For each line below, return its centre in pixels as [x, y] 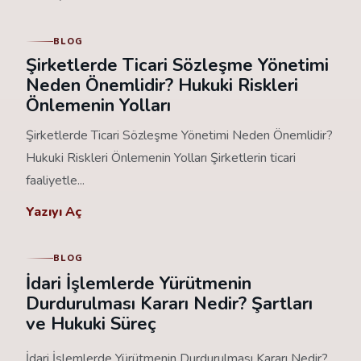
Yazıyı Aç [54, 212]
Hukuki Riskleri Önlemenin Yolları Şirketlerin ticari [161, 158]
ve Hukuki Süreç [91, 324]
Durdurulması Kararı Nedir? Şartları [169, 304]
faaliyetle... [55, 180]
